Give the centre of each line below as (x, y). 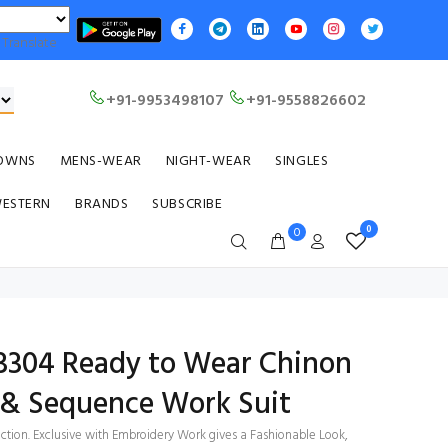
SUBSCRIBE (187, 204)
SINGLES (302, 161)
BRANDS (101, 204)
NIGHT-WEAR (208, 161)
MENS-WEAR (100, 161)
